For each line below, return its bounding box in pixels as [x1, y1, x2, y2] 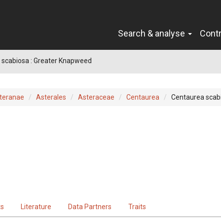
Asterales [36, 93, 66, 101]
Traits [128, 202, 146, 211]
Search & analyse [118, 28, 187, 38]
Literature [21, 202, 51, 211]
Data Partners [68, 202, 111, 211]
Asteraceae [78, 93, 114, 101]
